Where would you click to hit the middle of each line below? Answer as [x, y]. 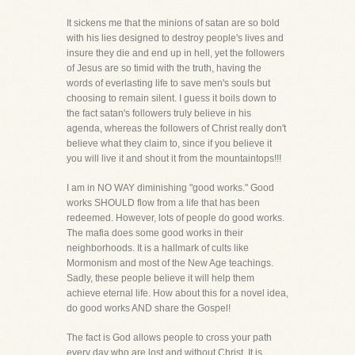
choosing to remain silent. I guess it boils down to [172, 98]
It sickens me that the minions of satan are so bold [173, 23]
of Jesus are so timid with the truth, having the [164, 68]
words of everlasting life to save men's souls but [168, 83]
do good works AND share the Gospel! [149, 308]
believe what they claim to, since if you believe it [169, 143]
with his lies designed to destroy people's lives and [175, 38]
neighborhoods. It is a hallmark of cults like [158, 248]
